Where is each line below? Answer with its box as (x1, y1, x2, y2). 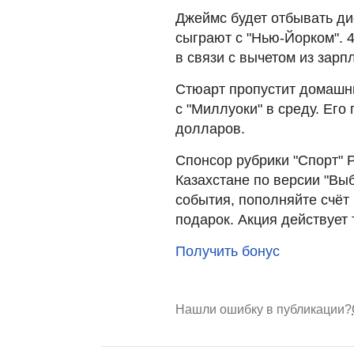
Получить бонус (175, 243, 280, 259)
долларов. (175, 120, 245, 137)
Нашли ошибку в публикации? (175, 302, 352, 316)
